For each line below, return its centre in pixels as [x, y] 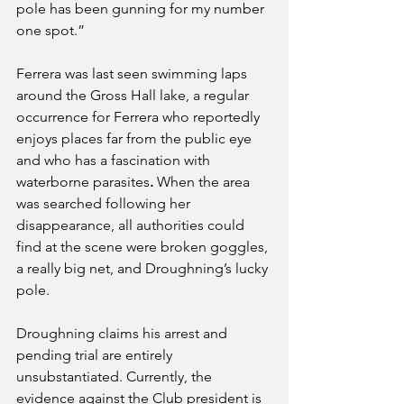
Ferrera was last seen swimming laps [133, 73]
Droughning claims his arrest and [124, 333]
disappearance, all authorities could [132, 225]
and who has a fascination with [115, 160]
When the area [203, 181]
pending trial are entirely [96, 354]
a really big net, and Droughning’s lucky [144, 268]
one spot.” [52, 30]
